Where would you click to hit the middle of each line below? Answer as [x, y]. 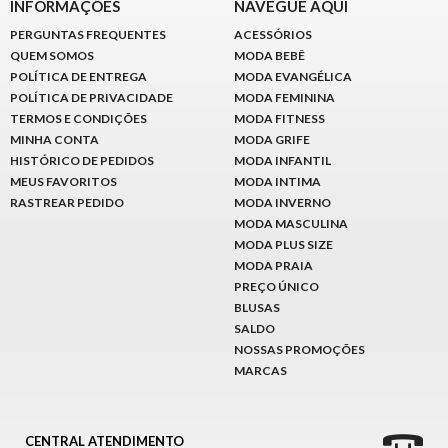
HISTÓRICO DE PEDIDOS [82, 161]
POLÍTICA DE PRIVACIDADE [91, 98]
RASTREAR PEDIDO [67, 203]
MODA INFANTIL [282, 161]
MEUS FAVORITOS [63, 182]
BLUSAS [257, 308]
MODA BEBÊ [269, 56]
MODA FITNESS [279, 119]
